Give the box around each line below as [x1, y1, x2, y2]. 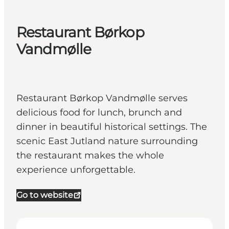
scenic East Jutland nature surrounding [16, 135, 198, 147]
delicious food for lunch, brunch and [16, 107, 182, 119]
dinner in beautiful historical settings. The [16, 121, 207, 133]
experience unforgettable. [16, 164, 135, 176]
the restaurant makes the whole [16, 150, 164, 162]
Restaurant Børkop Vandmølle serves [16, 93, 188, 104]
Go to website [16, 190, 73, 200]
